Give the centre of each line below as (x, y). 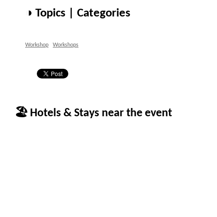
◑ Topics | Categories (78, 13)
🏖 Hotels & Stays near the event (93, 113)
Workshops (66, 45)
